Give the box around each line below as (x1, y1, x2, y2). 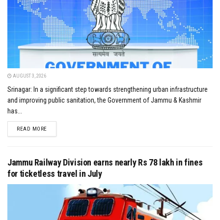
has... (7, 107, 22, 115)
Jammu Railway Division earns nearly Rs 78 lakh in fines (7, 157, 203, 168)
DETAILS (46, 125, 67, 132)
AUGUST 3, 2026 (12, 73, 46, 79)
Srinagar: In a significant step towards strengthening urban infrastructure (7, 85, 208, 94)
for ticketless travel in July (7, 168, 102, 179)
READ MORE (17, 126, 47, 133)
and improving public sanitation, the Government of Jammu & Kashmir (7, 96, 201, 105)
